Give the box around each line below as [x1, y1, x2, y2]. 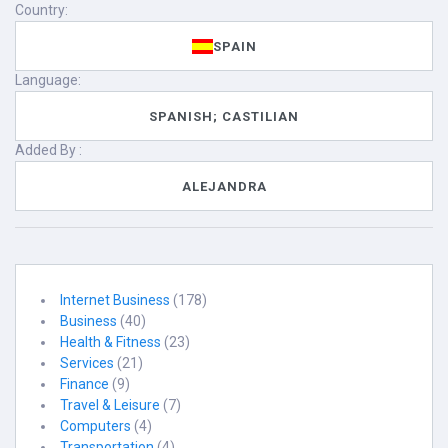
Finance [60, 376, 109, 392]
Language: [15, 72, 81, 88]
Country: [15, 2, 68, 18]
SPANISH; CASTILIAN [149, 108, 299, 124]
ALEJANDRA [181, 178, 267, 194]
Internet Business [60, 292, 170, 308]
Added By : [15, 142, 82, 158]
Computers [60, 418, 131, 434]
